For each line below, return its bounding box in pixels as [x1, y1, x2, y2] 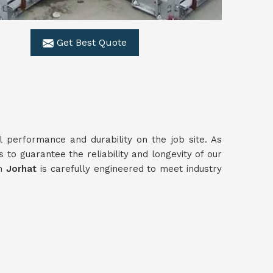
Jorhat [6, 163, 41, 174]
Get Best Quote [54, 37, 127, 48]
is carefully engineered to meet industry [40, 163, 222, 174]
